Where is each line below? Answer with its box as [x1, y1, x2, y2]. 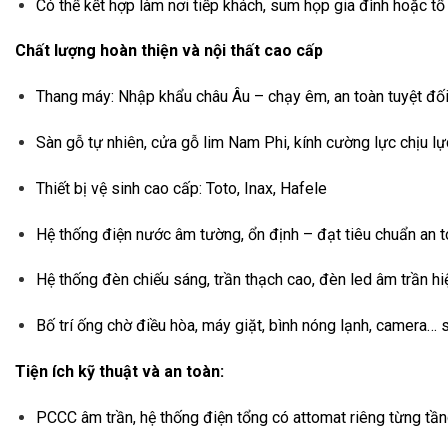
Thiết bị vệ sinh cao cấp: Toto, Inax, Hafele [35, 178, 327, 198]
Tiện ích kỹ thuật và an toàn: [15, 362, 224, 382]
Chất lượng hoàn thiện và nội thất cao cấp [15, 41, 323, 61]
